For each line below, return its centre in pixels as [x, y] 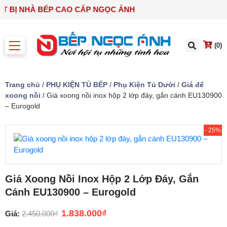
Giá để [193, 85]
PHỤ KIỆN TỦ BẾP [77, 85]
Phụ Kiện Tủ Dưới [144, 85]
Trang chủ [23, 85]
